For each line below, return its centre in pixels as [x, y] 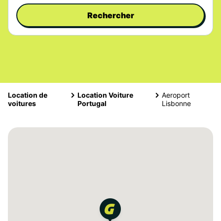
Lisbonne [176, 103]
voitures [22, 103]
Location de [28, 95]
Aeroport [176, 95]
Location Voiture [105, 95]
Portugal [92, 103]
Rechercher [110, 15]
